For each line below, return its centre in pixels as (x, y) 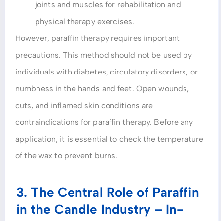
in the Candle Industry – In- (100, 209)
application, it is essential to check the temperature (110, 139)
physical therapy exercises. (85, 21)
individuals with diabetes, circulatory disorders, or (107, 72)
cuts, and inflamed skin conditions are (84, 105)
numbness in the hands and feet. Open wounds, (102, 88)
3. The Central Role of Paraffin (108, 193)
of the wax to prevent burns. (67, 155)
